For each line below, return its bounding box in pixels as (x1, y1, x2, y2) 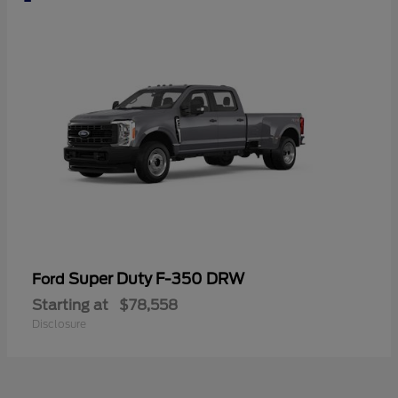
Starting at (32, 296, 108, 314)
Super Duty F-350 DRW (68, 269, 244, 288)
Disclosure (32, 316, 86, 330)
